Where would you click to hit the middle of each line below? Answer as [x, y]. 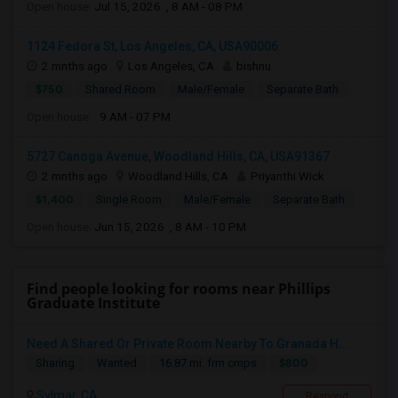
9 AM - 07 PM [132, 116]
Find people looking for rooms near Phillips [179, 289]
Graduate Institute [93, 303]
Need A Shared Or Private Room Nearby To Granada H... [188, 344]
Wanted [117, 363]
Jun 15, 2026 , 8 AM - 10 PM [170, 227]
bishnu [254, 66]
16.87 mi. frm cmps [208, 363]
